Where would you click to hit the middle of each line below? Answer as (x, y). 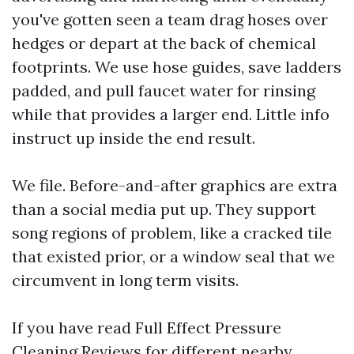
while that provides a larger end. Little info (171, 114)
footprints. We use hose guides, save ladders (177, 67)
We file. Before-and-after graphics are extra (175, 185)
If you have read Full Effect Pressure (147, 328)
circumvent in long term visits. (125, 280)
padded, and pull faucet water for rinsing (164, 90)
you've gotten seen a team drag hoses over (170, 19)
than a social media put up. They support (164, 209)
